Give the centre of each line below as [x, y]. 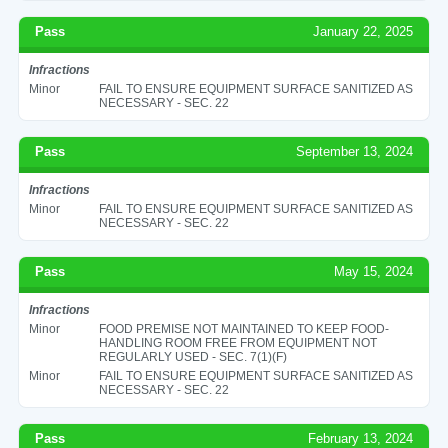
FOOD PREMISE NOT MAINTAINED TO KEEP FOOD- [243, 328]
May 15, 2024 [374, 271]
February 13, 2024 [361, 438]
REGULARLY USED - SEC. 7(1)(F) [192, 356]
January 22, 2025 [363, 31]
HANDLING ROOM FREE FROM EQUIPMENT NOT [237, 342]
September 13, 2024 [355, 151]
